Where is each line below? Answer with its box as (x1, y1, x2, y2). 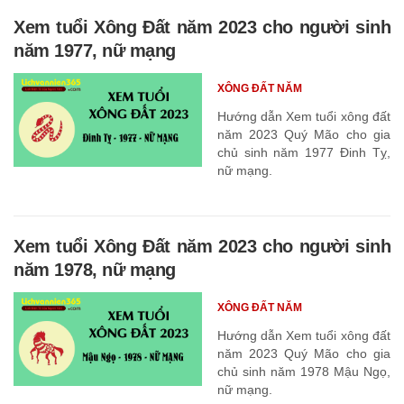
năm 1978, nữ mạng (14, 259, 176, 280)
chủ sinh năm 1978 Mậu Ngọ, (216, 363, 390, 379)
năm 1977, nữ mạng (14, 40, 176, 60)
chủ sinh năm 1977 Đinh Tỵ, (216, 144, 390, 160)
